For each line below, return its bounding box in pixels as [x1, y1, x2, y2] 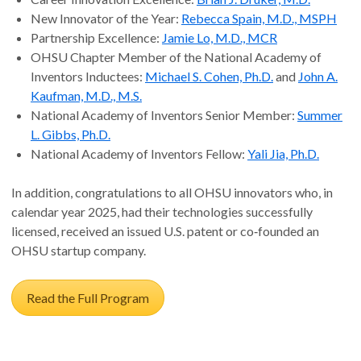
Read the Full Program [27, 290, 149, 305]
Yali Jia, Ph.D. [247, 146, 319, 161]
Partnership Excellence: [31, 30, 162, 45]
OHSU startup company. [11, 243, 146, 258]
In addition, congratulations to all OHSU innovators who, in [11, 185, 333, 200]
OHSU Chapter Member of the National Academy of [31, 49, 322, 64]
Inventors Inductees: [31, 68, 145, 84]
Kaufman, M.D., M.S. [31, 88, 142, 103]
